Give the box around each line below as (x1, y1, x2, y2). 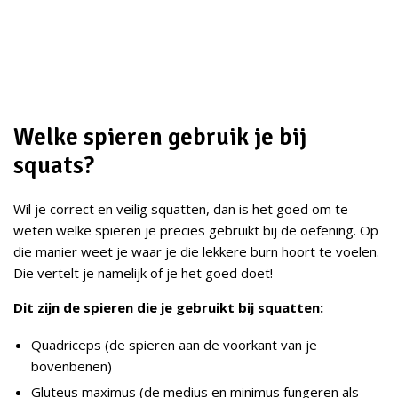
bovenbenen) (31, 356, 112, 375)
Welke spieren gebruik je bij (13, 123, 306, 153)
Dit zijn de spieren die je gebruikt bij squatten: (13, 298, 323, 317)
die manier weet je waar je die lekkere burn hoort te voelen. (13, 243, 379, 261)
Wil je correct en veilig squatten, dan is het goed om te (13, 200, 348, 219)
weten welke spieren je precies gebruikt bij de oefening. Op (13, 221, 378, 240)
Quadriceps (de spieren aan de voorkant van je (31, 335, 317, 354)
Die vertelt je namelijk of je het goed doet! (13, 264, 273, 283)
